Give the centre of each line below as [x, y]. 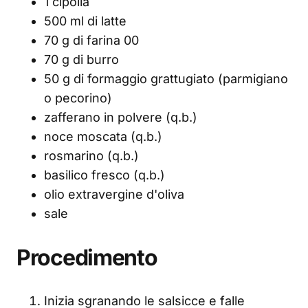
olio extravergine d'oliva [114, 195]
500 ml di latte [85, 21]
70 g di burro [81, 60]
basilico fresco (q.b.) [104, 175]
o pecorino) [78, 98]
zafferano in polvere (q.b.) [121, 118]
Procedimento [87, 258]
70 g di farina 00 [91, 41]
